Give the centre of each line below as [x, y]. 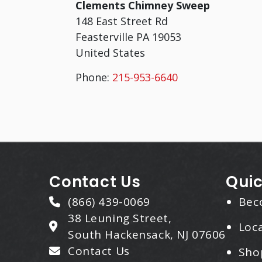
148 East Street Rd [122, 21]
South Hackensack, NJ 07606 [147, 235]
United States [110, 53]
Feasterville [106, 37]
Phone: [94, 77]
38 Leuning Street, [120, 218]
